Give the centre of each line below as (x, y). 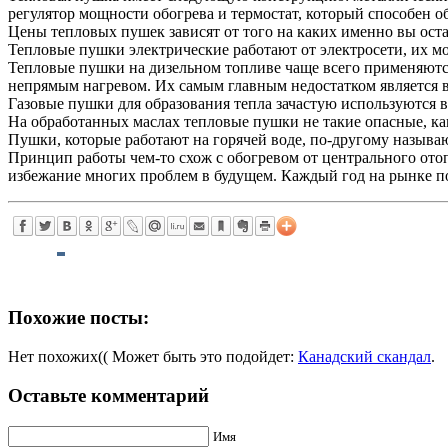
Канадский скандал (364, 357)
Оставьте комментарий (108, 395)
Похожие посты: (78, 318)
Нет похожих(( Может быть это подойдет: (153, 357)
